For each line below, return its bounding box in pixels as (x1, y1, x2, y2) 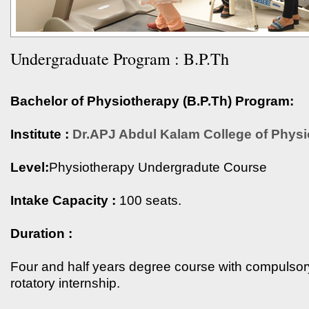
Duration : (10, 226, 72, 241)
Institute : (10, 127, 69, 141)
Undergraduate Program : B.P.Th (10, 48, 229, 70)
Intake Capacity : (10, 193, 116, 208)
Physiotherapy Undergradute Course (49, 160, 267, 175)
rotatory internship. (10, 276, 120, 290)
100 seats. (116, 193, 181, 208)
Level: (10, 160, 49, 175)
